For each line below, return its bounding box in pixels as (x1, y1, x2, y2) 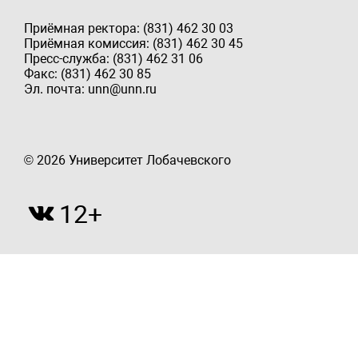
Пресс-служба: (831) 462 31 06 (24, 50, 203, 66)
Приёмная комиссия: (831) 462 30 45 (24, 35, 243, 51)
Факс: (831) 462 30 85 (24, 66, 151, 82)
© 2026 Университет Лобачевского (24, 152, 231, 168)
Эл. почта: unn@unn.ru (24, 81, 157, 97)
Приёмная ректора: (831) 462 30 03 (24, 20, 233, 36)
